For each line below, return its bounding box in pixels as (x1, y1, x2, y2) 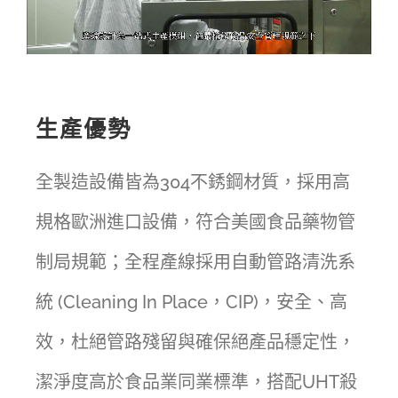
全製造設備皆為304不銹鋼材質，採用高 (35, 171, 350, 193)
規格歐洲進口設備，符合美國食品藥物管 (35, 211, 355, 233)
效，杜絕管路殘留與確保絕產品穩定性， (35, 330, 355, 353)
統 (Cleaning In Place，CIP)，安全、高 (35, 291, 347, 313)
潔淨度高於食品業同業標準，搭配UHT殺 (35, 370, 357, 393)
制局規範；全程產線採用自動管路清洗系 (35, 251, 355, 273)
